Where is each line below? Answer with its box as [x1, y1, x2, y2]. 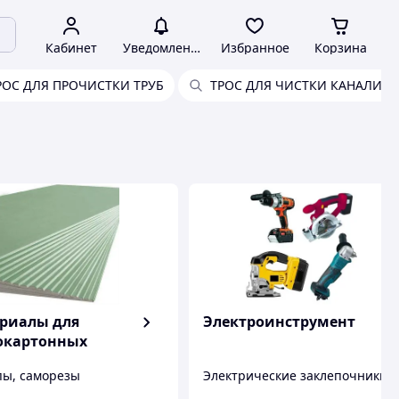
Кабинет [45, 39, 97, 56]
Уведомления [122, 39, 206, 56]
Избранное [220, 39, 289, 56]
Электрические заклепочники [203, 366, 387, 384]
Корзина [313, 39, 367, 56]
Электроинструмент [203, 312, 355, 331]
